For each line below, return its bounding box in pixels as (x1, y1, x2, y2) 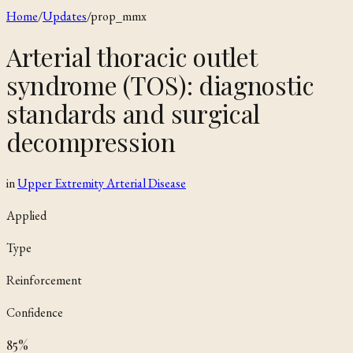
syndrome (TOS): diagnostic (6, 68, 314, 102)
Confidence (6, 303, 63, 321)
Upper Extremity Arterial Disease (17, 174, 186, 191)
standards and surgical (6, 96, 260, 131)
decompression (6, 124, 176, 159)
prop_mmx (91, 8, 147, 24)
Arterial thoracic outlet (6, 39, 257, 74)
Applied (6, 206, 46, 224)
